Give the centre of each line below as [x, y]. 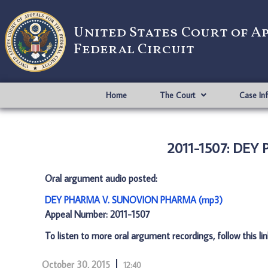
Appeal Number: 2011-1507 [98, 214]
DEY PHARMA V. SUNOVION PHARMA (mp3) [134, 200]
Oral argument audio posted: [101, 178]
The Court [177, 95]
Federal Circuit [134, 50]
